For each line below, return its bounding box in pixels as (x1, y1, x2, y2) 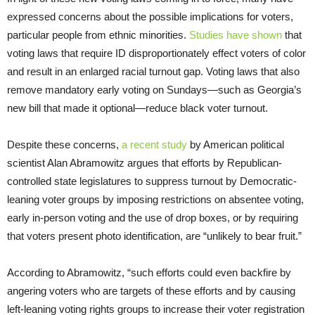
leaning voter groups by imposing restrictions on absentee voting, (7, 193, 304, 206)
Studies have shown (189, 29, 282, 41)
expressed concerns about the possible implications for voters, (7, 11, 293, 23)
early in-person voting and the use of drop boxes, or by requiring (7, 212, 298, 224)
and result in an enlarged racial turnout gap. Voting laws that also (7, 65, 300, 78)
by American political (187, 139, 284, 151)
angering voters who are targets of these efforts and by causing (7, 285, 295, 297)
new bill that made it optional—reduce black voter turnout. (7, 102, 268, 115)
